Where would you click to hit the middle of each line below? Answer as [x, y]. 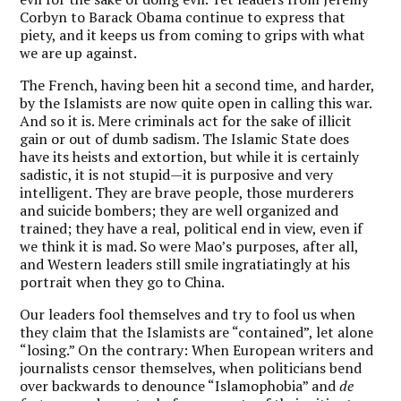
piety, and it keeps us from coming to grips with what [193, 34]
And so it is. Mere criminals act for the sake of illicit [186, 120]
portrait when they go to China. [123, 282]
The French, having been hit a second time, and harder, [197, 85]
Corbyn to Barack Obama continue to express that [183, 17]
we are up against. [79, 52]
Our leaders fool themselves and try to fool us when [188, 314]
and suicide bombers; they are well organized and [179, 210]
